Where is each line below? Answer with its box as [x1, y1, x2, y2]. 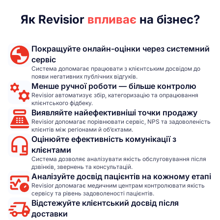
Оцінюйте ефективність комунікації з [31, 134, 176, 144]
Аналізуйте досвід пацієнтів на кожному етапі [31, 171, 211, 181]
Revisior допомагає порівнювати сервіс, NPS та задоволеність [31, 118, 211, 125]
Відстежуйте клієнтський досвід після [31, 198, 179, 208]
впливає [87, 12, 137, 27]
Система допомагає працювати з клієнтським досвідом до [31, 65, 200, 72]
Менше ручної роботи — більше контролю [31, 81, 196, 91]
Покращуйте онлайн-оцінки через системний [31, 44, 210, 54]
